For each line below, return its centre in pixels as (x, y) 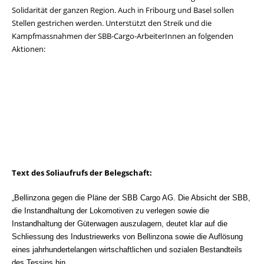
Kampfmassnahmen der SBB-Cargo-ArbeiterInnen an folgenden (123, 36)
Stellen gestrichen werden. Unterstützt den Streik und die (112, 23)
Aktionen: (29, 49)
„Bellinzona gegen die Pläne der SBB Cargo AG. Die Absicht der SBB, (131, 197)
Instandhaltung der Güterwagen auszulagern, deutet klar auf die (120, 223)
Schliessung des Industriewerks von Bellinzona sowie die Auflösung (127, 236)
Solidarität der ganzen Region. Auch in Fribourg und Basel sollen (123, 10)
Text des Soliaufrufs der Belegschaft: (82, 172)
